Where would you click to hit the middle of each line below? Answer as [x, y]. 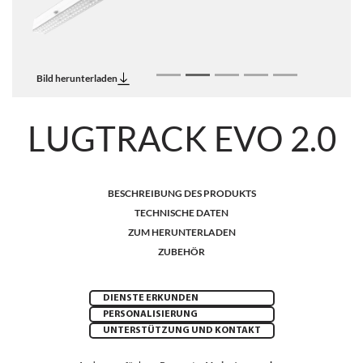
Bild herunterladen [77, 78]
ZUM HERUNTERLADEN [181, 232]
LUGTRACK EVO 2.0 [181, 139]
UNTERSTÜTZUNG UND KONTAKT [181, 331]
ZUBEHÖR [181, 252]
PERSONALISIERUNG [150, 314]
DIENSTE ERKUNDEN [150, 298]
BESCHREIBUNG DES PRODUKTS [181, 193]
